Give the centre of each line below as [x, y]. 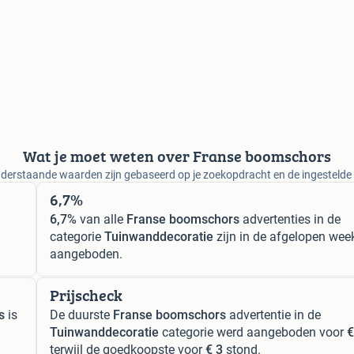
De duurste [81, 315]
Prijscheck [86, 295]
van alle [102, 219]
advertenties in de [290, 219]
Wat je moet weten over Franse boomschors [177, 156]
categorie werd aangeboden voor [253, 332]
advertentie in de [273, 315]
